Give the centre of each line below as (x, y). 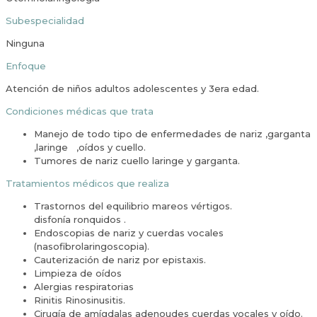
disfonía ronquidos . (80, 220)
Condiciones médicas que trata (80, 111)
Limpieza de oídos (78, 273)
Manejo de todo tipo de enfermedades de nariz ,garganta (172, 134)
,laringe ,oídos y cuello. (90, 148)
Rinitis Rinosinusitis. (80, 300)
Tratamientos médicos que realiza (87, 184)
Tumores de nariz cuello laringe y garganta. (137, 161)
